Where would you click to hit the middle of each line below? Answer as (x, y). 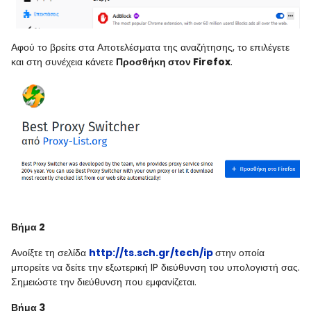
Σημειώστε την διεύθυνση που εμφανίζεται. (104, 281)
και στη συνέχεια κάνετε (64, 61)
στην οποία (240, 252)
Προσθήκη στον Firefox (173, 61)
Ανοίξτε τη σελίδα (50, 252)
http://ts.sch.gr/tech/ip (151, 252)
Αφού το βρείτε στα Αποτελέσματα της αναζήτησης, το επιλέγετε (150, 47)
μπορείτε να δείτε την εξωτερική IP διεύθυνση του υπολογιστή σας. (155, 267)
